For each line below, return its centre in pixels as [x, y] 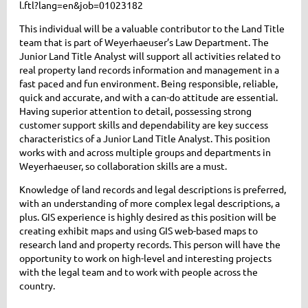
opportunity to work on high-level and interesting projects [145, 258]
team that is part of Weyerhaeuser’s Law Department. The [144, 42]
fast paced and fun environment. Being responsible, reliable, [148, 84]
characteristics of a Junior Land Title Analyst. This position [145, 139]
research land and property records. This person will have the [150, 244]
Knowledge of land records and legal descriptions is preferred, [153, 189]
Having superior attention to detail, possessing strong [135, 111]
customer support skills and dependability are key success [144, 125]
